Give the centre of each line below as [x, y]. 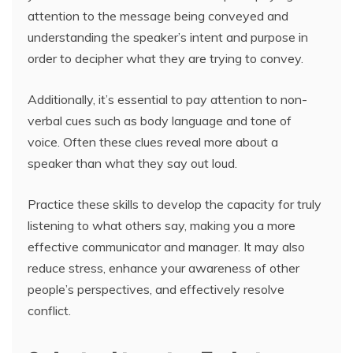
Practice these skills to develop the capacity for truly [175, 204]
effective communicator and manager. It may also [166, 247]
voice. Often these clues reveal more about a [153, 142]
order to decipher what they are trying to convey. [165, 58]
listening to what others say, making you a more [162, 225]
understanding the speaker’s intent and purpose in [168, 37]
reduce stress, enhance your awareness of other [163, 268]
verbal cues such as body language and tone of [160, 121]
